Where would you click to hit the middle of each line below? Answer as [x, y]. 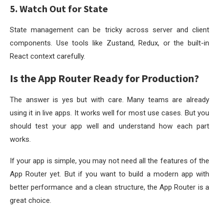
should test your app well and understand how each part [109, 126]
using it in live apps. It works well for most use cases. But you [109, 113]
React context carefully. [47, 56]
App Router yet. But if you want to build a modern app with [109, 174]
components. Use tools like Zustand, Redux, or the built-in [109, 43]
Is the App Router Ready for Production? [104, 78]
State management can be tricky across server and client [109, 30]
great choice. [31, 200]
